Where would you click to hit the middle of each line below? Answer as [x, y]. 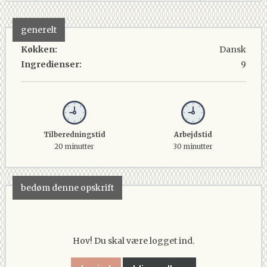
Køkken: [39, 49]
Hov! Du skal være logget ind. [133, 241]
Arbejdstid [193, 135]
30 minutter [193, 147]
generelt [39, 30]
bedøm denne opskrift [67, 188]
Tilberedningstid [74, 135]
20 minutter [74, 147]
